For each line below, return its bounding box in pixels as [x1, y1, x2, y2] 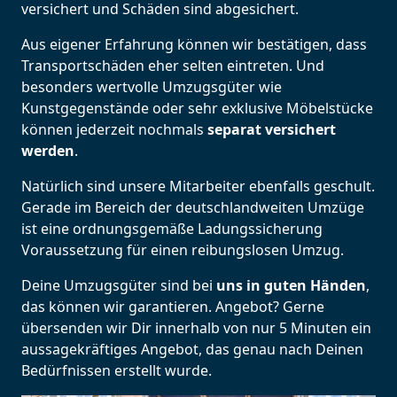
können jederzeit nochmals [21, 120, 204, 140]
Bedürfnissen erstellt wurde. [21, 361, 212, 381]
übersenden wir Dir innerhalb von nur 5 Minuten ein [21, 318, 371, 339]
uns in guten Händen [216, 276, 366, 296]
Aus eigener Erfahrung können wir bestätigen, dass [21, 35, 367, 55]
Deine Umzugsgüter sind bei [21, 276, 216, 296]
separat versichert [204, 120, 336, 140]
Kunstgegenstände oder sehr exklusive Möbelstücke [21, 98, 373, 119]
